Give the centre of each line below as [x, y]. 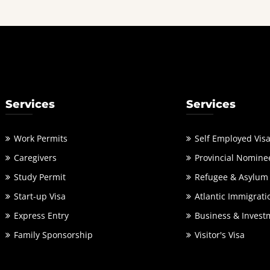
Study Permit [40, 177]
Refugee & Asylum [231, 177]
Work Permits [41, 138]
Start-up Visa [40, 196]
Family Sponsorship [53, 234]
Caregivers [35, 157]
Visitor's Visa [220, 234]
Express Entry [41, 215]
